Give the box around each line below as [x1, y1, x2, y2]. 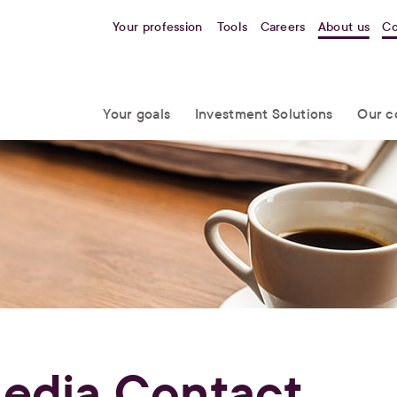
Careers [260, 19, 306, 35]
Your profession [113, 19, 203, 35]
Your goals [103, 105, 171, 123]
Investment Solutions [194, 105, 333, 123]
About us [317, 19, 370, 35]
